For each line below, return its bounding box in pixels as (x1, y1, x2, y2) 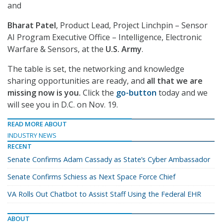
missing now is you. (7, 87, 81, 99)
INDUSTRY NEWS (7, 131, 56, 140)
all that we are (145, 75, 203, 87)
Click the (81, 87, 116, 99)
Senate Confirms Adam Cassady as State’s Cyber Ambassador (7, 155, 210, 165)
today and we (157, 87, 208, 99)
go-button (116, 87, 157, 99)
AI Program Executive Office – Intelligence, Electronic (7, 32, 202, 43)
